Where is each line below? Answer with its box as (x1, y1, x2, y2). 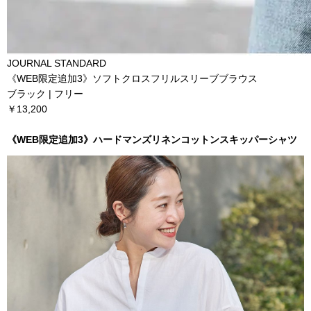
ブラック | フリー (7, 87, 83, 99)
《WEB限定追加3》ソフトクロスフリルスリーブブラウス (7, 72, 258, 84)
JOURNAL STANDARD (7, 57, 106, 69)
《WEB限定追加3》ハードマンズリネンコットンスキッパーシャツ (7, 133, 297, 145)
